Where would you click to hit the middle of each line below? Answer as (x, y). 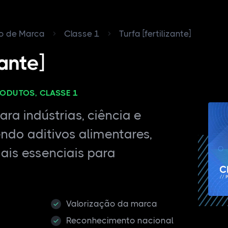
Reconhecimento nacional (120, 220)
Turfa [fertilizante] (155, 34)
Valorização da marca (112, 204)
